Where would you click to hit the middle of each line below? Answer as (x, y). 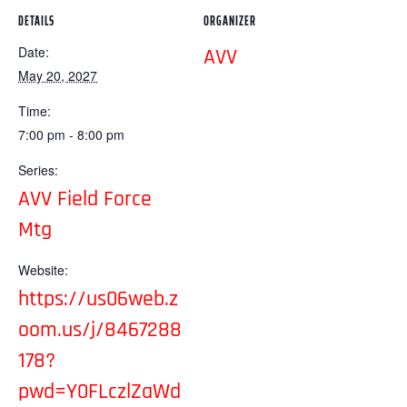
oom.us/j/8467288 (100, 330)
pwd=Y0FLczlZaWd (99, 392)
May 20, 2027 (58, 75)
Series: (38, 170)
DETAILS (36, 21)
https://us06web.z (98, 299)
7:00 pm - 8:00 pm (71, 134)
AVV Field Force (85, 199)
